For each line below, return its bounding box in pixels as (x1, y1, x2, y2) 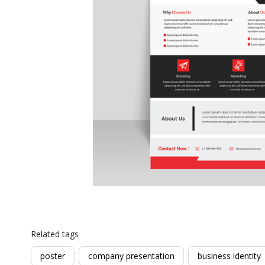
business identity (198, 250, 261, 261)
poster (40, 250, 65, 261)
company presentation (88, 250, 174, 261)
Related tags (31, 228, 79, 240)
